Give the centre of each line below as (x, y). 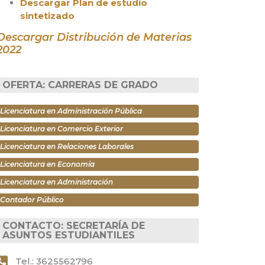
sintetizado (47, 16)
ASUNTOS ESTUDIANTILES (68, 235)
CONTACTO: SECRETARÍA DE (73, 226)
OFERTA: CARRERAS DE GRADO (80, 85)
